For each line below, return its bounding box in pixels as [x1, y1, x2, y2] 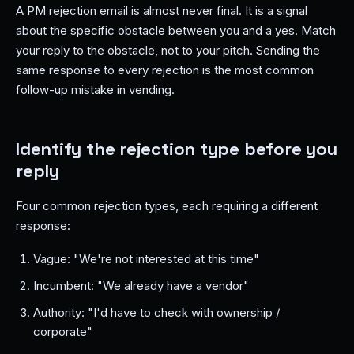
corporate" [33, 324, 92, 339]
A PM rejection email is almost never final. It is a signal [16, 3, 307, 18]
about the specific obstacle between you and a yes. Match [16, 23, 336, 38]
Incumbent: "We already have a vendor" [33, 278, 249, 293]
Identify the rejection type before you [16, 137, 337, 160]
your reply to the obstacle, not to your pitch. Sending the [16, 43, 320, 58]
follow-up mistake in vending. [16, 82, 175, 97]
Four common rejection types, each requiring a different [16, 198, 318, 213]
